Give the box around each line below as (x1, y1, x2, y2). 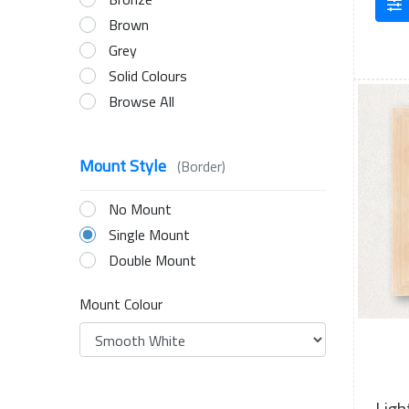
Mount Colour (79, 293, 163, 315)
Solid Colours (109, 65, 187, 87)
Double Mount (109, 249, 196, 271)
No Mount (109, 198, 172, 220)
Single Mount (109, 224, 190, 246)
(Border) (177, 155, 225, 177)
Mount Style (79, 153, 170, 178)
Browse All (109, 90, 174, 112)
